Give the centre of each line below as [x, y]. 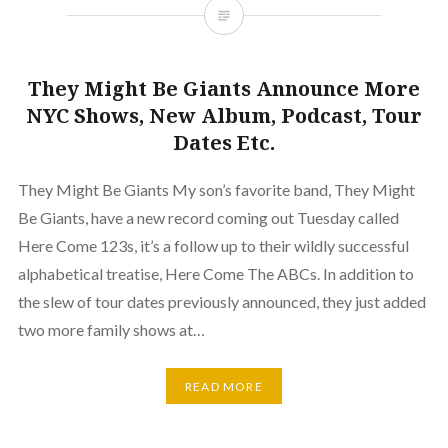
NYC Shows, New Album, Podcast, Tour [224, 116]
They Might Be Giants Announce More [224, 89]
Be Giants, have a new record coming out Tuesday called [208, 218]
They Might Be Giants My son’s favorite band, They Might [216, 190]
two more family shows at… [111, 330]
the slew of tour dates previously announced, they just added [221, 302]
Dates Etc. [224, 143]
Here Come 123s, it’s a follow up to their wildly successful [213, 246]
